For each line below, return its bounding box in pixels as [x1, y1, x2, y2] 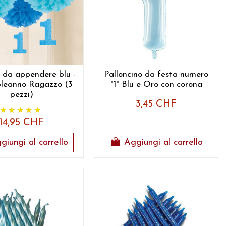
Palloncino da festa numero [104, 70, 209, 79]
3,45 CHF [136, 99, 177, 110]
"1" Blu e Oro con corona [110, 80, 202, 89]
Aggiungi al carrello [124, 138, 203, 148]
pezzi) [10, 90, 33, 99]
